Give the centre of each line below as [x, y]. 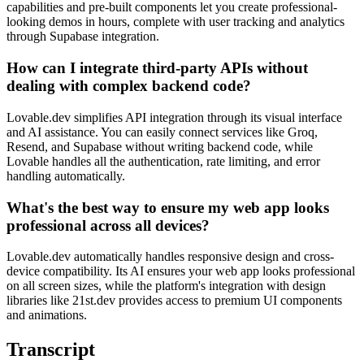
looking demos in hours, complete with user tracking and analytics [175, 22]
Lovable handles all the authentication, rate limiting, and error [163, 161]
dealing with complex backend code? [129, 86]
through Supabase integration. [83, 37]
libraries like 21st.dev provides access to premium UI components [174, 301]
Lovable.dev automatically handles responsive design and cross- [170, 257]
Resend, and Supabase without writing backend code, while [160, 146]
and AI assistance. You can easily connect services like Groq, [162, 132]
